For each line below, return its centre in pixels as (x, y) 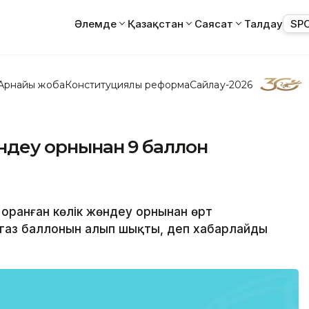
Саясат (214, 23)
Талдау (263, 23)
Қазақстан (156, 23)
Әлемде (96, 23)
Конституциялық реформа (127, 84)
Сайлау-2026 (221, 84)
